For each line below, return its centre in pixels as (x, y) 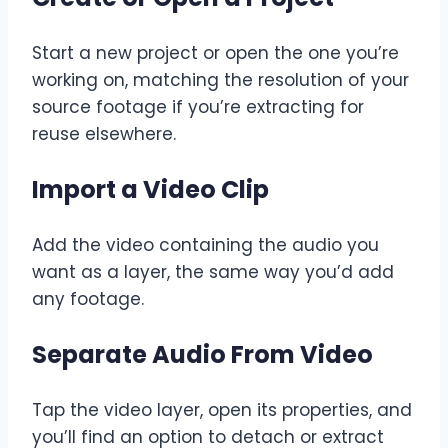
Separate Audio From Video (202, 354)
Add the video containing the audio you (205, 244)
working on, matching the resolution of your (220, 79)
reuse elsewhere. (104, 133)
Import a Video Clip (150, 189)
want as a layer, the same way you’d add (213, 271)
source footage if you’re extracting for (198, 106)
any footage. (88, 298)
